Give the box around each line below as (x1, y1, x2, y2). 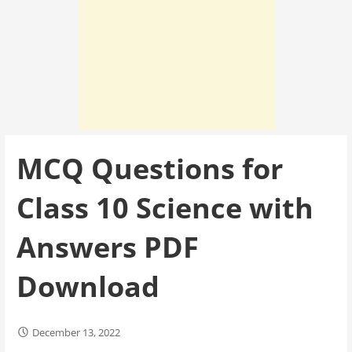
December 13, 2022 (31, 324, 120, 339)
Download (16, 266, 159, 306)
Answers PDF (16, 227, 199, 266)
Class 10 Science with (16, 188, 313, 227)
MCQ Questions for (16, 148, 283, 188)
